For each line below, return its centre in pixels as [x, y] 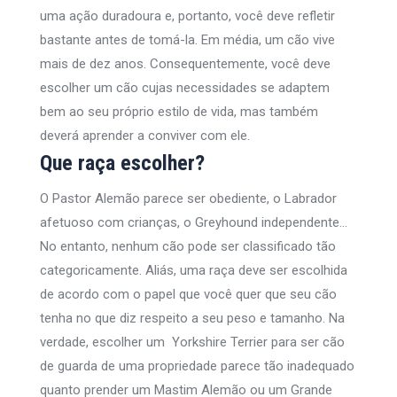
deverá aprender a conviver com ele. [145, 135]
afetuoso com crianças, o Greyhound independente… [194, 222]
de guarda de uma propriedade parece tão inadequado [197, 366]
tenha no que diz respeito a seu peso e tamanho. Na [192, 318]
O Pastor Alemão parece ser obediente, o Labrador [188, 198]
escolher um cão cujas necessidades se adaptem [185, 87]
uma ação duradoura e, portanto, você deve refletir [187, 16]
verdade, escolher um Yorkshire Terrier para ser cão [192, 342]
